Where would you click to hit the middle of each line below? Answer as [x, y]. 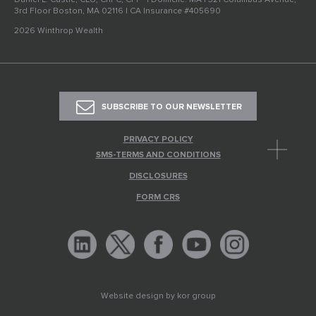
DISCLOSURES [158, 176]
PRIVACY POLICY [158, 139]
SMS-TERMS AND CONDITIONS [158, 155]
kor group [196, 296]
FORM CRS [158, 197]
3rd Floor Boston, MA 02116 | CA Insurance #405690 [117, 11]
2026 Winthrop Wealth [59, 30]
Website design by [139, 296]
